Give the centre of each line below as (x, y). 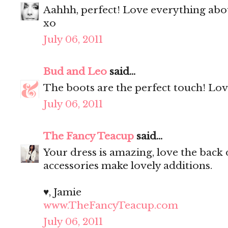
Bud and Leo (75, 72)
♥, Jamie (62, 192)
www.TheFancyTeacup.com (111, 206)
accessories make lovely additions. (128, 166)
